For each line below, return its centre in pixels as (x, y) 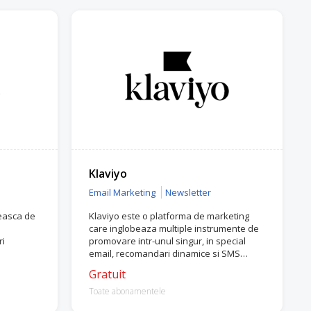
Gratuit (108, 274)
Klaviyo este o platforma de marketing (169, 216)
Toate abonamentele (128, 291)
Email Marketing (123, 192)
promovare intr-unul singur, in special (168, 241)
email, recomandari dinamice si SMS (165, 253)
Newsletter (188, 192)
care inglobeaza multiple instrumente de (174, 228)
